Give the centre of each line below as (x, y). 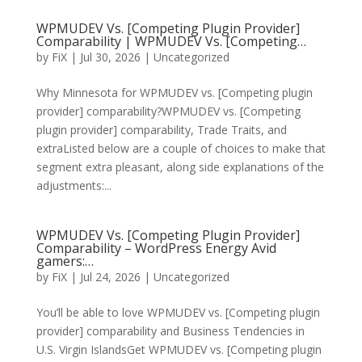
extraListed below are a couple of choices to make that (181, 148)
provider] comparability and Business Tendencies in (170, 331)
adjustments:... (74, 185)
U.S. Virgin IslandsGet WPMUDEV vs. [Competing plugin (179, 349)
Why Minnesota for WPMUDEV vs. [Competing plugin (174, 93)
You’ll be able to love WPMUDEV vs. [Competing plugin (178, 312)
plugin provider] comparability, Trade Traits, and (161, 130)
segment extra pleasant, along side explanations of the (180, 167)
